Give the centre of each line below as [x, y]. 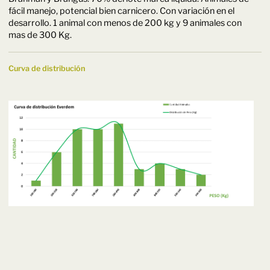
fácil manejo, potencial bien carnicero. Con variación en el [121, 11]
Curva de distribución [46, 68]
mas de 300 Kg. [40, 35]
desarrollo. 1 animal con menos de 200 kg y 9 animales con [125, 23]
